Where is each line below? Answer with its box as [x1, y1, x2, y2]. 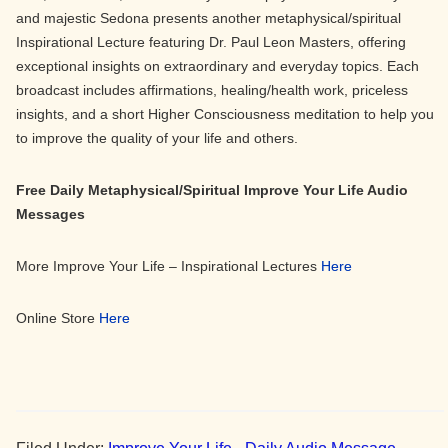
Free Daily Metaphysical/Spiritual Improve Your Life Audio [16, 182, 408, 198]
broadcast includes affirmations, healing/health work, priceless [16, 82, 408, 98]
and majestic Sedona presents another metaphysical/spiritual [16, 10, 401, 26]
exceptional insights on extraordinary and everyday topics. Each [16, 58, 419, 74]
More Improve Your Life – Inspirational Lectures [16, 258, 321, 274]
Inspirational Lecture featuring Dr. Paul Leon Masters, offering [16, 34, 406, 50]
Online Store [16, 310, 99, 326]
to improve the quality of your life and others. [16, 130, 298, 146]
